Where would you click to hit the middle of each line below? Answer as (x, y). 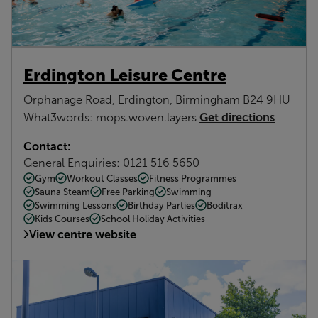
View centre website (83, 234)
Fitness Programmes (193, 178)
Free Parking (128, 192)
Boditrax (225, 205)
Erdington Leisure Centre (125, 75)
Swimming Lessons (76, 205)
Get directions (237, 117)
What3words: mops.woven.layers (111, 117)
